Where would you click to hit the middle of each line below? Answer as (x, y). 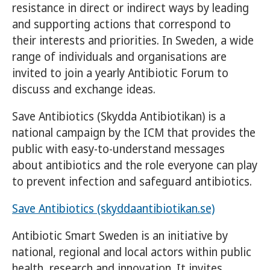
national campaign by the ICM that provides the (134, 133)
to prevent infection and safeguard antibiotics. (132, 182)
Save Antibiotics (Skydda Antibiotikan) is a (119, 117)
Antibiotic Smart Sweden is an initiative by (120, 236)
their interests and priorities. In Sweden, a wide (133, 41)
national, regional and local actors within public (132, 252)
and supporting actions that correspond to (121, 24)
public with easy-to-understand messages (118, 149)
